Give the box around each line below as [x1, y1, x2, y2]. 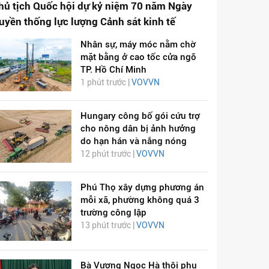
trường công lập [80, 207, 147, 219]
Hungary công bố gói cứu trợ [80, 110, 200, 121]
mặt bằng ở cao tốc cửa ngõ [80, 52, 196, 63]
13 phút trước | [80, 220, 136, 231]
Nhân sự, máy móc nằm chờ [80, 39, 196, 50]
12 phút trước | [80, 148, 136, 159]
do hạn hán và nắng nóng [80, 135, 187, 147]
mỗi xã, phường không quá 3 [80, 195, 199, 206]
